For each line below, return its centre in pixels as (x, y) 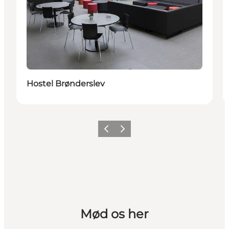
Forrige (111, 132)
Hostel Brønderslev (66, 84)
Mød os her (114, 214)
